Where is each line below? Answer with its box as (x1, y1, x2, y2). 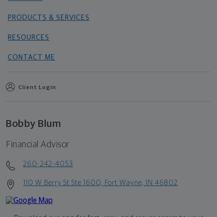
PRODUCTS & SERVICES (8, 14, 90, 22)
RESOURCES (8, 34, 49, 42)
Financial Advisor (6, 140, 70, 150)
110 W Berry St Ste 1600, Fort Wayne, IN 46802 (23, 179, 178, 187)
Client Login (18, 85, 56, 91)
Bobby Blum (6, 119, 61, 129)
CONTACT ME (8, 54, 55, 62)
